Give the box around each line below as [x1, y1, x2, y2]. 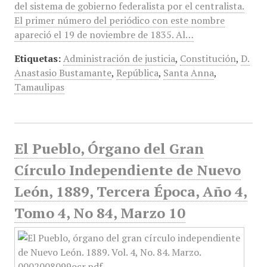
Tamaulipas [14, 80, 64, 94]
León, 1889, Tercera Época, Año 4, [14, 182, 247, 201]
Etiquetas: [14, 52, 61, 65]
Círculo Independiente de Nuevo [14, 160, 241, 179]
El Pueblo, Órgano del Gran [14, 139, 204, 158]
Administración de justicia [63, 52, 175, 65]
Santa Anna [163, 66, 214, 79]
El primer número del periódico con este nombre [14, 14, 225, 27]
